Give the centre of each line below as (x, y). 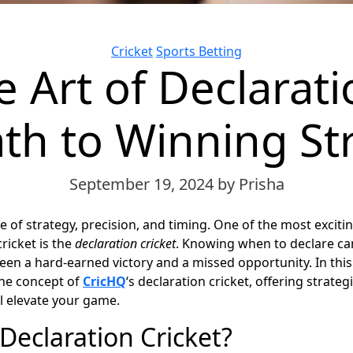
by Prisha (251, 184)
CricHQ (104, 281)
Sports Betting (199, 51)
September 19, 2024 (143, 184)
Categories (208, 50)
